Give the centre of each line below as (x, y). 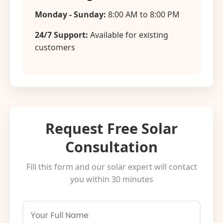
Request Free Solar (111, 128)
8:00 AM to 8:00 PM (143, 14)
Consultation (111, 147)
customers (55, 47)
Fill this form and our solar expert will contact (111, 167)
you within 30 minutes (111, 179)
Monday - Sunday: (70, 14)
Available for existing (128, 35)
